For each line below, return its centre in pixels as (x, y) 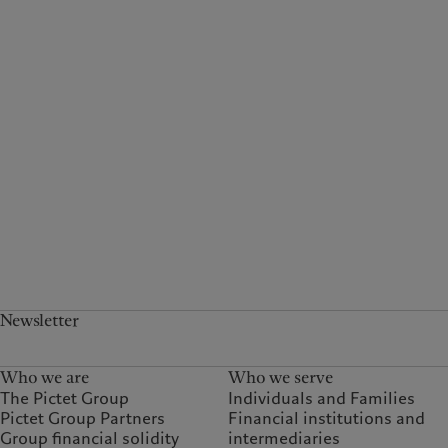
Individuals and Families (322, 399)
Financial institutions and (327, 419)
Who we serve (281, 378)
